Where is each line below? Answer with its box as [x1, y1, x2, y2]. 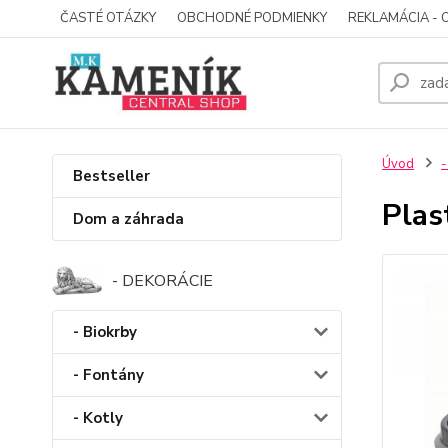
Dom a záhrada [73, 209, 184, 229]
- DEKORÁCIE [112, 269, 213, 292]
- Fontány [73, 365, 144, 386]
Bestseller [73, 166, 150, 186]
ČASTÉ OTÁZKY [60, 9, 156, 27]
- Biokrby [73, 322, 137, 343]
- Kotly [73, 408, 123, 429]
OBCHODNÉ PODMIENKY [177, 9, 327, 27]
